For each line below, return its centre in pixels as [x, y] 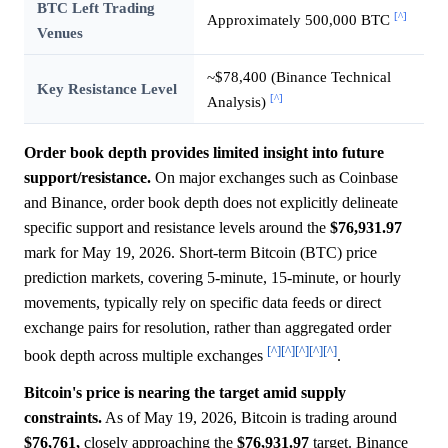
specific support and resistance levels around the [177, 228]
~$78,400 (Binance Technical [298, 77]
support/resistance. [87, 178]
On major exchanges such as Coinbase [274, 178]
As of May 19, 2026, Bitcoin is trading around [249, 418]
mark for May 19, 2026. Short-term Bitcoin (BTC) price [200, 253]
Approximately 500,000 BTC [300, 20]
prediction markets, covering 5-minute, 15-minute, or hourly [212, 278]
